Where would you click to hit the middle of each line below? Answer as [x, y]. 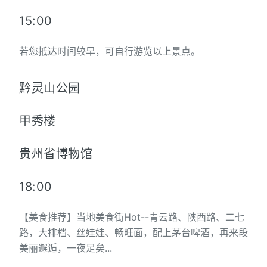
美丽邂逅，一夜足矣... [66, 248]
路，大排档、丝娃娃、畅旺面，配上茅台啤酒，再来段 [133, 233]
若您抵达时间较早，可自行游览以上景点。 [110, 52]
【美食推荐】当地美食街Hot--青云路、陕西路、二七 [132, 217]
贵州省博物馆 [56, 154]
